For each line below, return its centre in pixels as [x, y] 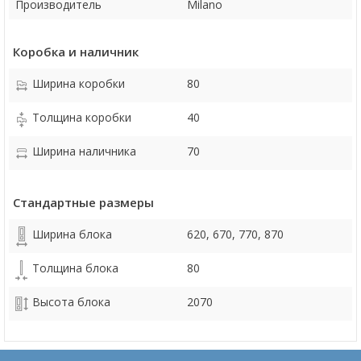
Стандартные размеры [83, 202]
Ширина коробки [79, 83]
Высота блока [71, 302]
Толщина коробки [82, 117]
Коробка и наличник [76, 52]
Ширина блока [72, 234]
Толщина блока [75, 268]
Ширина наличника [84, 151]
